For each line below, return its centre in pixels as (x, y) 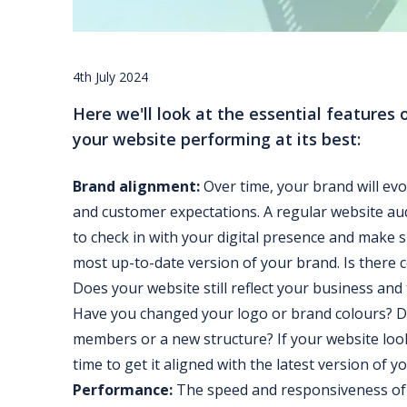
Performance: (123, 390)
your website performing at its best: (217, 139)
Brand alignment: (136, 187)
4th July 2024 (110, 77)
